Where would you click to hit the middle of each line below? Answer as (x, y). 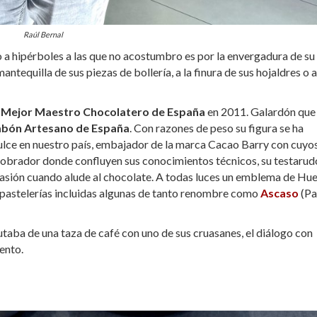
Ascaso (279, 192)
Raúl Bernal (43, 34)
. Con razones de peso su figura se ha (217, 127)
